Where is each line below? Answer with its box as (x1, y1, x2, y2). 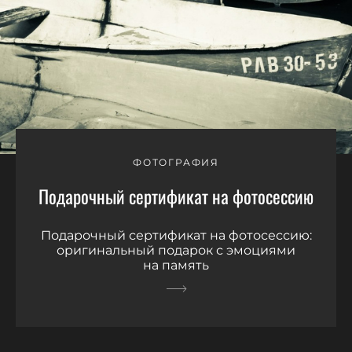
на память (143, 257, 209, 273)
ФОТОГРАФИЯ (133, 156, 219, 168)
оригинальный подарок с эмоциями (57, 242, 295, 258)
